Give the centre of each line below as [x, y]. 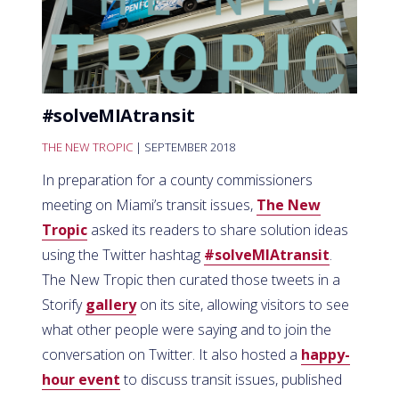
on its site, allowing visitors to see [243, 305]
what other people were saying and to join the [187, 330]
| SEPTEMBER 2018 [184, 147]
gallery [111, 305]
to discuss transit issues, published [231, 380]
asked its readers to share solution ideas [218, 230]
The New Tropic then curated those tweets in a [191, 280]
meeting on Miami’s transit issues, [149, 205]
